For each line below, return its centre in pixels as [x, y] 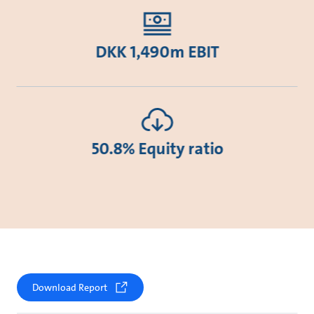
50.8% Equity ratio [157, 148]
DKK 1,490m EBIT [157, 52]
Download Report [69, 287]
